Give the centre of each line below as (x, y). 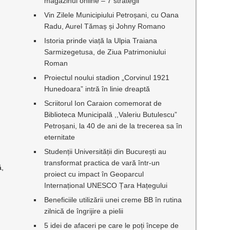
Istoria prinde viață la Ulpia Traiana (101, 41)
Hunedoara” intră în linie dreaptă (97, 89)
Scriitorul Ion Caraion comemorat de (103, 103)
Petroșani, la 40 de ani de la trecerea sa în (113, 126)
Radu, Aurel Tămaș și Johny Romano (105, 26)
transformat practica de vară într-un (102, 163)
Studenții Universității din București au (106, 151)
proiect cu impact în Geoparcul (94, 174)
